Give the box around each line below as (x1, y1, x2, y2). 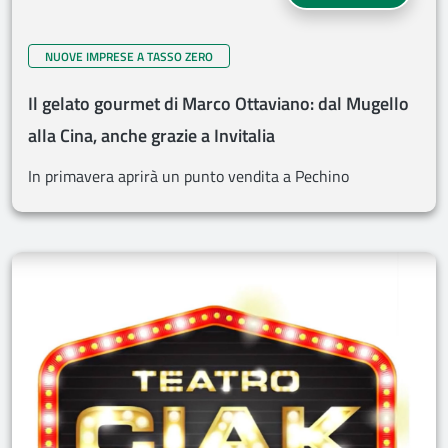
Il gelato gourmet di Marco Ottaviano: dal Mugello (28, 90, 409, 117)
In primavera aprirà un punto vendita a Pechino (28, 164, 349, 188)
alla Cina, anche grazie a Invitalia (28, 122, 275, 149)
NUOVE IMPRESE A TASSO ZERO (45, 47, 213, 66)
